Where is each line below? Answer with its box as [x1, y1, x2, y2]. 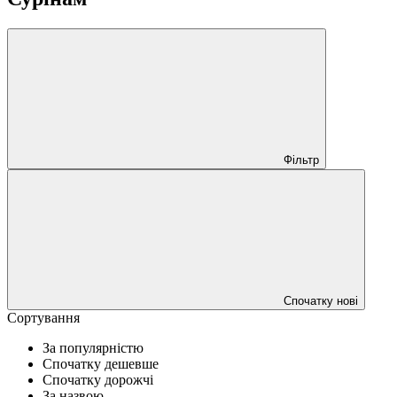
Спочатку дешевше [43, 355, 159, 371]
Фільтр [284, 152, 319, 167]
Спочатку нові [284, 293, 358, 307]
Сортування [7, 309, 80, 325]
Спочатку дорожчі [43, 371, 153, 387]
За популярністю [43, 339, 144, 355]
